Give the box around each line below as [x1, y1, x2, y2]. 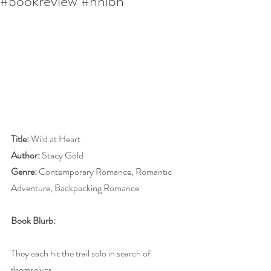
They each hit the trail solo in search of [11, 246, 152, 260]
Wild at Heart [29, 132, 80, 146]
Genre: [11, 165, 37, 178]
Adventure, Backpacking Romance [11, 181, 139, 195]
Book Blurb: [11, 214, 56, 227]
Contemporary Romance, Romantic [37, 165, 174, 178]
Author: [11, 148, 40, 162]
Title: [11, 132, 29, 146]
